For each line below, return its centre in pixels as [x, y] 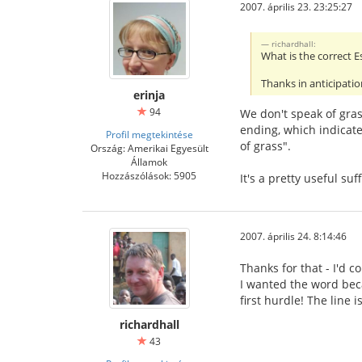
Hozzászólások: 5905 [149, 175]
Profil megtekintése [149, 134]
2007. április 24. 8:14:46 [293, 236]
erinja [149, 95]
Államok [149, 161]
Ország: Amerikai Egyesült [149, 147]
